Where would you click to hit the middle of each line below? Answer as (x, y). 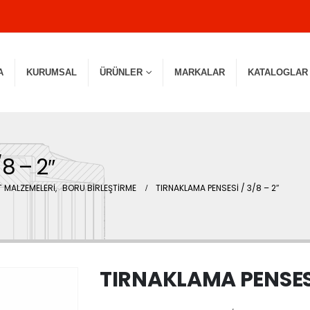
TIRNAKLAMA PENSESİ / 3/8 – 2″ (217, 188)
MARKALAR (200, 72)
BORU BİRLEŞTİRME (99, 188)
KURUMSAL (52, 72)
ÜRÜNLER (121, 72)
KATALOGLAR (278, 72)
